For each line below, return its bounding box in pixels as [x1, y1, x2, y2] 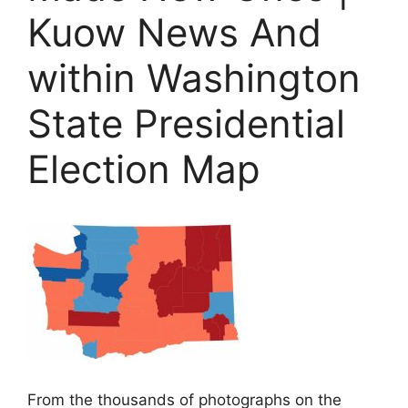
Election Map [27, 145, 260, 192]
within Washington [27, 54, 361, 101]
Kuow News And [27, 8, 321, 56]
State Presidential [27, 99, 345, 147]
